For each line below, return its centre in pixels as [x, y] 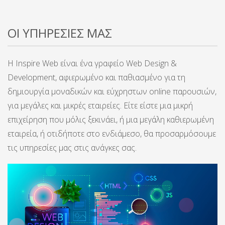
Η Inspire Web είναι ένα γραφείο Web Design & [92, 63]
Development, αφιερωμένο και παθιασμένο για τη [96, 77]
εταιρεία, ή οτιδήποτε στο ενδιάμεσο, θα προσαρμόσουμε [112, 133]
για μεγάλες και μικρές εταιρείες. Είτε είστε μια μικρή [100, 105]
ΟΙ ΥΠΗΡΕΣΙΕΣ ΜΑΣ [60, 33]
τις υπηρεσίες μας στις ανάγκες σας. [72, 147]
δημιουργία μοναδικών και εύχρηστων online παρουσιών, [112, 91]
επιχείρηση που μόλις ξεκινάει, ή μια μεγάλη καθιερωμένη [111, 119]
